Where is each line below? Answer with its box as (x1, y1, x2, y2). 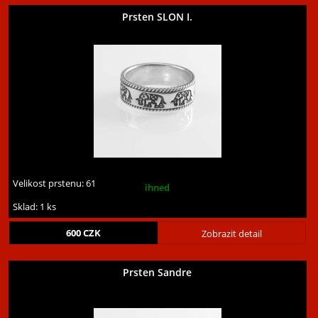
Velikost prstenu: (13, 177, 87, 190)
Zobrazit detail (201, 227, 262, 241)
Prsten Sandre (123, 265, 192, 280)
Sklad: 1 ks (13, 200, 57, 214)
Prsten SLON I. (122, 10, 193, 24)
